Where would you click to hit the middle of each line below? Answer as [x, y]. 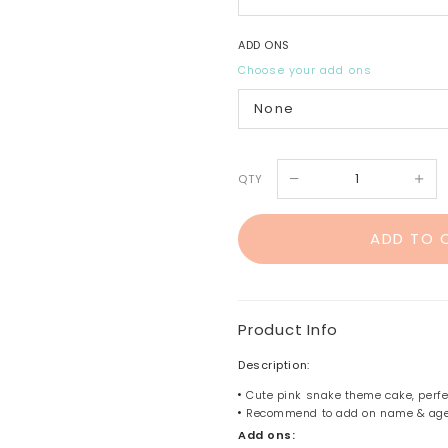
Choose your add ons [305, 69]
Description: [274, 364]
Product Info [288, 329]
